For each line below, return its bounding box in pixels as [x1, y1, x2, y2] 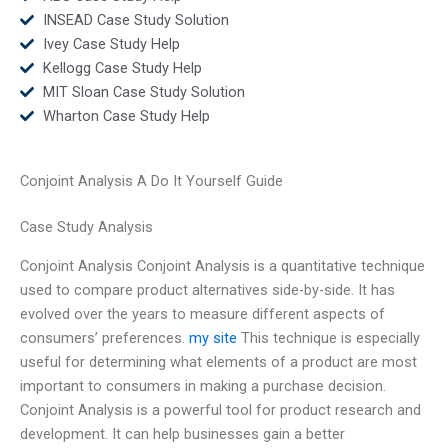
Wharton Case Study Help [42, 106, 210, 125]
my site [189, 328, 237, 347]
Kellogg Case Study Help [42, 58, 202, 77]
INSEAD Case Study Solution [42, 10, 229, 29]
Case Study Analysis [20, 218, 153, 237]
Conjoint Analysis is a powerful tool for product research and [20, 400, 421, 419]
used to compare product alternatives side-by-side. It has [20, 280, 395, 299]
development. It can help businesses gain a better [20, 424, 345, 443]
